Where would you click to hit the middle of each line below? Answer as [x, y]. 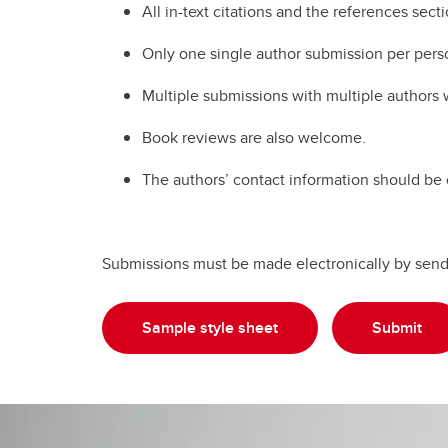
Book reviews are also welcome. [254, 137]
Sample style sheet [210, 327]
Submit [397, 327]
